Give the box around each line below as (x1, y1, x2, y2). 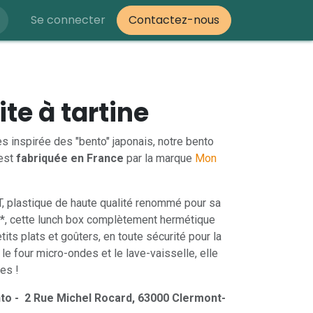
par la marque (124, 152, 195, 165)
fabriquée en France (16, 152, 124, 165)
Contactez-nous (129, 12, 219, 28)
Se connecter (31, 12, 105, 28)
